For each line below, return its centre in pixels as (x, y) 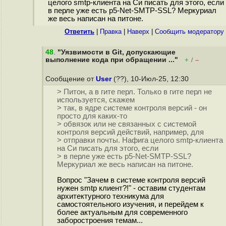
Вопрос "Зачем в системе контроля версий (131, 180)
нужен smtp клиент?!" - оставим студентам (131, 188)
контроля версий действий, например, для (130, 132)
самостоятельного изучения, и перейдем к (130, 205)
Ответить (79, 32)
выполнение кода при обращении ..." (112, 60)
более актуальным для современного (122, 213)
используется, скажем (96, 100)
